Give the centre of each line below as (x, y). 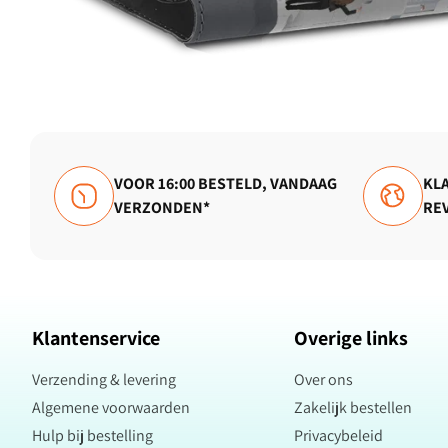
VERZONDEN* (162, 207)
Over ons (323, 379)
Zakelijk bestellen (353, 407)
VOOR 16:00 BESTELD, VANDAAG (225, 183)
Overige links (351, 338)
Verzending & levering (104, 379)
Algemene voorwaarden (111, 407)
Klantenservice (96, 338)
